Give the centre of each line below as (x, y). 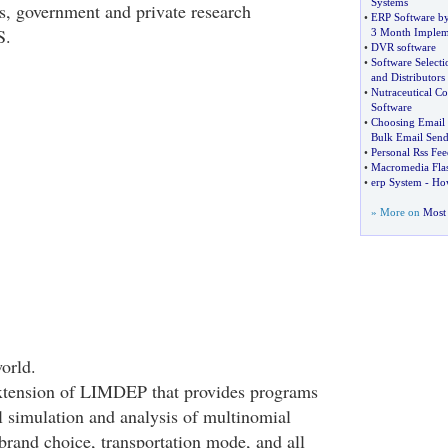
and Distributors (407, 77)
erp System (396, 182)
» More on (396, 212)
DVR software (403, 47)
